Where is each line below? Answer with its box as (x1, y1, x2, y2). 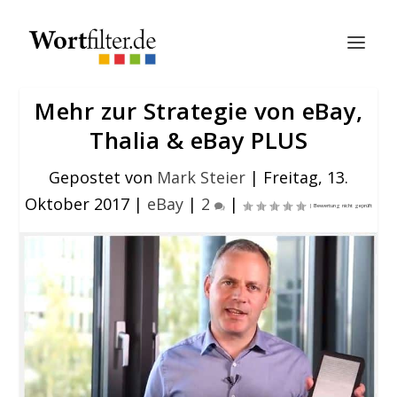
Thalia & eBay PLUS (90, 124, 307, 156)
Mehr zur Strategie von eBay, (35, 95, 362, 127)
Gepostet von (49, 167, 157, 188)
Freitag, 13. (263, 167, 348, 188)
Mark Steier (157, 167, 245, 188)
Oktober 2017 (25, 193, 129, 214)
